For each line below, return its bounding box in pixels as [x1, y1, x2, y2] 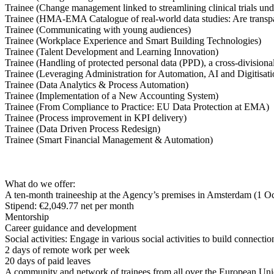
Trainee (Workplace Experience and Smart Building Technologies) [5, 35, 264, 46]
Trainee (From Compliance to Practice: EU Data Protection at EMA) [5, 102, 272, 113]
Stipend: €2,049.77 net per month [5, 201, 136, 212]
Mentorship [5, 212, 51, 223]
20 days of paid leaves [5, 256, 93, 267]
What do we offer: [5, 179, 78, 190]
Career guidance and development [5, 223, 139, 234]
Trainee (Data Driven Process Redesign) [5, 124, 163, 135]
